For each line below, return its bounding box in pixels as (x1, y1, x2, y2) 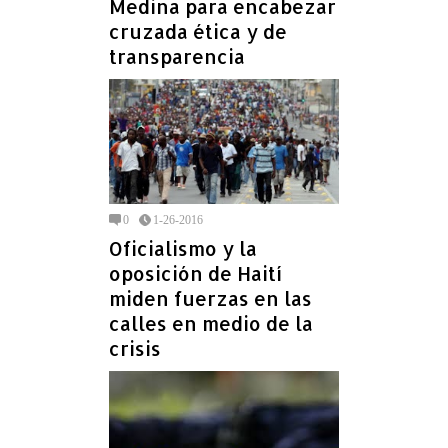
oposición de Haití (109, 261, 282, 287)
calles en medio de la (109, 311, 313, 337)
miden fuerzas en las (109, 286, 312, 312)
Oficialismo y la (109, 236, 257, 262)
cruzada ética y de (109, 18, 287, 44)
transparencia (109, 43, 245, 69)
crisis (109, 336, 161, 362)
